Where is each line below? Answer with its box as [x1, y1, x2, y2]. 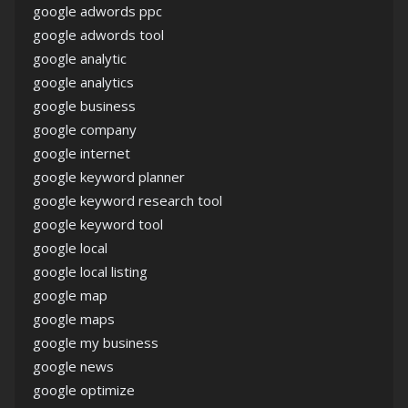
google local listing [33, 262, 148, 280]
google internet [33, 144, 130, 162]
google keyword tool [33, 215, 163, 233]
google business [33, 97, 136, 115]
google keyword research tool [33, 191, 222, 209]
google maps [33, 310, 115, 328]
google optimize [33, 381, 135, 399]
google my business [33, 333, 158, 352]
